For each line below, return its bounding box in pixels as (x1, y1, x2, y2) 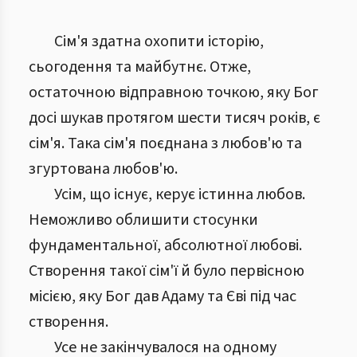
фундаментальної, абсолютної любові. (29, 234, 302, 257)
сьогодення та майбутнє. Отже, (29, 56, 251, 78)
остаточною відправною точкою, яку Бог (29, 81, 319, 104)
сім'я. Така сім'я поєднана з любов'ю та (29, 132, 302, 155)
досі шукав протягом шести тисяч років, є (29, 107, 320, 129)
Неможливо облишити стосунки (29, 209, 258, 231)
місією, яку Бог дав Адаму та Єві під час (29, 285, 296, 308)
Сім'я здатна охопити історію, (54, 30, 264, 53)
